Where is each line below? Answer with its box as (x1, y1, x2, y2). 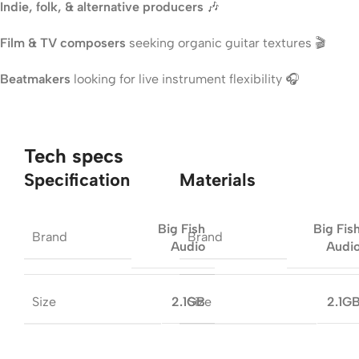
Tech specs (24, 143, 123, 167)
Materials (179, 168, 256, 191)
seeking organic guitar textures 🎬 (126, 34, 325, 50)
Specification (24, 168, 130, 191)
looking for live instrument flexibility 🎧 (71, 71, 300, 87)
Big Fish (158, 220, 205, 236)
